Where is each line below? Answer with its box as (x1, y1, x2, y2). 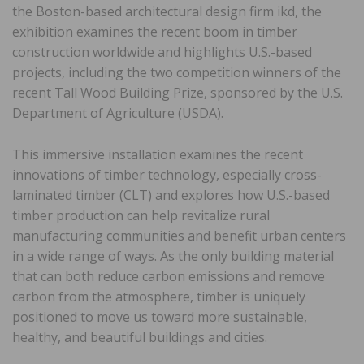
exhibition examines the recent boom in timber (12, 22, 297, 41)
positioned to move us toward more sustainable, (12, 307, 307, 326)
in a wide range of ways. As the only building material (12, 246, 334, 265)
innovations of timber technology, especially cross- (12, 165, 322, 184)
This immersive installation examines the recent (12, 145, 303, 163)
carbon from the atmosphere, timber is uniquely (12, 287, 305, 305)
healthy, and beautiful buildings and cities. (12, 327, 267, 346)
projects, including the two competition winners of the (12, 63, 341, 81)
